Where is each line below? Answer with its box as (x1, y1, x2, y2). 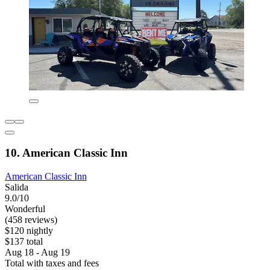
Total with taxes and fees (5, 257, 99, 268)
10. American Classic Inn (5, 146, 128, 159)
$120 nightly (5, 225, 53, 236)
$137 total (5, 236, 43, 246)
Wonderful (5, 203, 45, 214)
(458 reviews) (5, 214, 57, 225)
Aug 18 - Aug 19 (5, 246, 70, 257)
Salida (5, 181, 28, 192)
